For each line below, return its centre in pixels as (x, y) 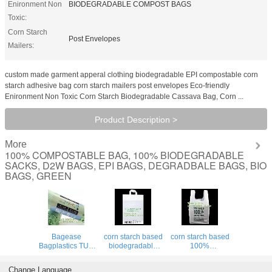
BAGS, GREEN (38, 175)
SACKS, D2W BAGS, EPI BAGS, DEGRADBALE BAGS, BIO (136, 165)
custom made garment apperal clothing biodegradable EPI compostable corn (131, 74)
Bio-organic (133, 264)
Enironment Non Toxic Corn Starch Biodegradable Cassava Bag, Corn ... (124, 96)
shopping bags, (133, 255)
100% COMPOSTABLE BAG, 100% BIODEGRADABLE (124, 155)
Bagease (66, 236)
